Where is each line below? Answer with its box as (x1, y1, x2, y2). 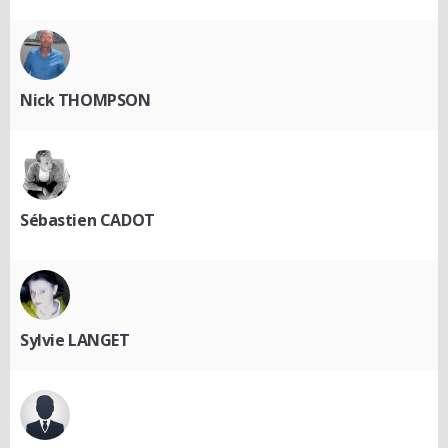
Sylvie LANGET (20, 328, 130, 351)
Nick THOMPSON (20, 88, 151, 111)
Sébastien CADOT (20, 208, 155, 231)
